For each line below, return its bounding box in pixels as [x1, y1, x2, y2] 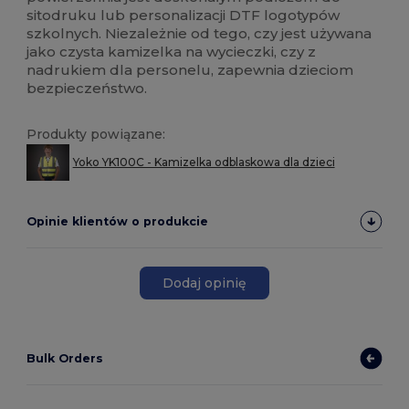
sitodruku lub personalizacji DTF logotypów [26, 6, 341, 25]
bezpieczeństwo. [26, 79, 148, 98]
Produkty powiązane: [26, 126, 166, 143]
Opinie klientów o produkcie [26, 215, 209, 229]
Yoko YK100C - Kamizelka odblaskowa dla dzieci [72, 154, 335, 169]
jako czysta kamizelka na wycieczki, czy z [26, 43, 317, 61]
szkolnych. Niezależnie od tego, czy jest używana [26, 25, 372, 43]
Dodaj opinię [163, 274, 246, 291]
